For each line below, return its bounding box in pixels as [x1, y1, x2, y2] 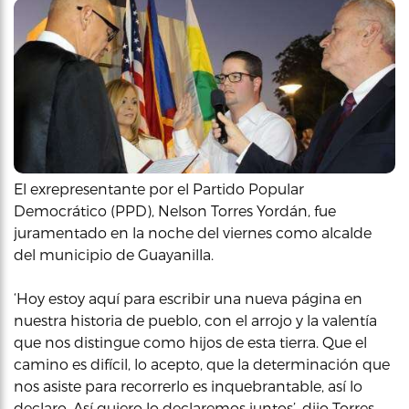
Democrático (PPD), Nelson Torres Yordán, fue [14, 202, 336, 219]
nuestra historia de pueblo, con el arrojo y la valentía [14, 311, 377, 329]
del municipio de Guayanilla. [14, 246, 214, 263]
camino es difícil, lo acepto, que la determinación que [14, 355, 390, 372]
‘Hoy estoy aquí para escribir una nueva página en [14, 289, 362, 307]
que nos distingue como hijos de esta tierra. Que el [14, 333, 367, 351]
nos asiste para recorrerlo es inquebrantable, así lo [14, 377, 362, 394]
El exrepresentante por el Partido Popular [14, 180, 304, 197]
